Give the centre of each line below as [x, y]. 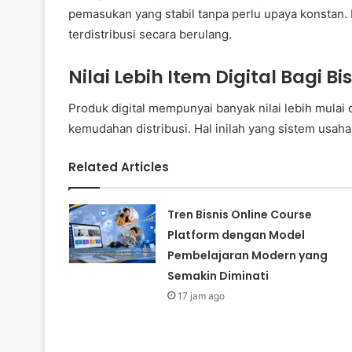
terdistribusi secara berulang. [150, 34]
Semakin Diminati [218, 276]
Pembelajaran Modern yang [247, 256]
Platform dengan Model [236, 235]
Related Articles [119, 167]
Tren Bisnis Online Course [239, 215]
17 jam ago [201, 296]
